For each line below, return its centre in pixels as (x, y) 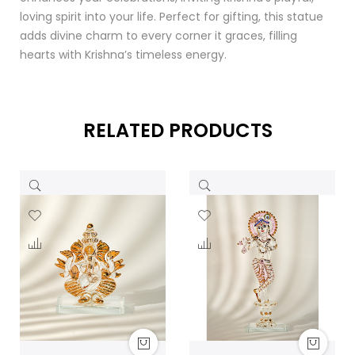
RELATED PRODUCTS (177, 131)
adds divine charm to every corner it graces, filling (158, 36)
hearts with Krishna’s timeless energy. (123, 55)
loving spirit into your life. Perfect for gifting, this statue (172, 17)
